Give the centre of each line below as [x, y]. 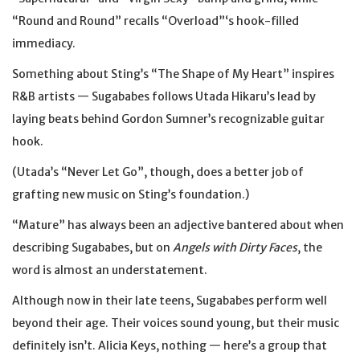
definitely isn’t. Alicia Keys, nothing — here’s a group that [170, 346]
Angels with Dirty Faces [235, 247]
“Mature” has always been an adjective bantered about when [178, 225]
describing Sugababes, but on [92, 247]
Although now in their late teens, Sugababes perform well [170, 301]
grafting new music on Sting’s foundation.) [131, 194]
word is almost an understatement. [110, 270]
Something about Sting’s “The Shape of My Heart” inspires [173, 74]
